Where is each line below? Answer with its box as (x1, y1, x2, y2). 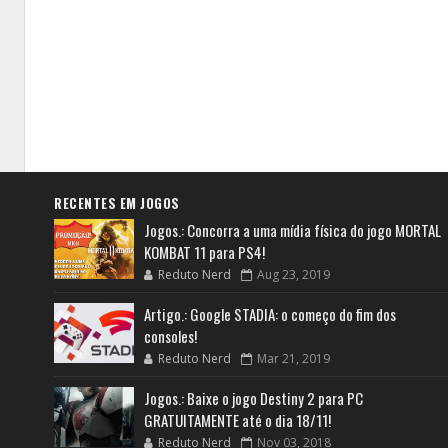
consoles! (144, 324, 197, 347)
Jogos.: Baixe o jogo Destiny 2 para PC (144, 386, 363, 409)
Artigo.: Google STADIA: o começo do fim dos (144, 302, 396, 325)
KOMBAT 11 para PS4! (144, 240, 265, 263)
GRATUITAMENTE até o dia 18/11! (144, 408, 331, 431)
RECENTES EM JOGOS (54, 192, 180, 213)
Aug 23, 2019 (257, 265, 330, 283)
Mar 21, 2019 (257, 349, 330, 367)
